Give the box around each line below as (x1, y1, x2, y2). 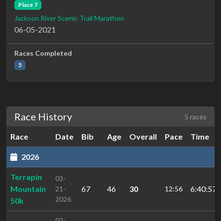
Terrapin (10, 172, 42, 182)
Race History (14, 110, 72, 123)
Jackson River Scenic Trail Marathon (14, 14, 124, 23)
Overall (129, 132, 157, 142)
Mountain (10, 184, 46, 194)
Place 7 (18, 1, 37, 8)
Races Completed (14, 49, 72, 58)
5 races (184, 112, 207, 121)
